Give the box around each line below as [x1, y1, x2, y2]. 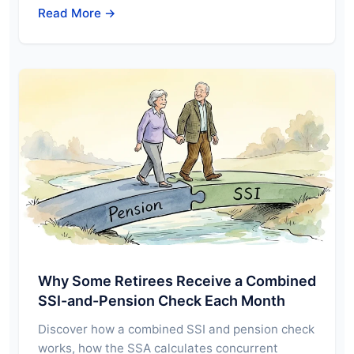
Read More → [38, 5, 116, 21]
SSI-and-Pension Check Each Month [38, 292, 285, 309]
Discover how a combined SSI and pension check [38, 321, 314, 337]
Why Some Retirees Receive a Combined [38, 272, 316, 289]
